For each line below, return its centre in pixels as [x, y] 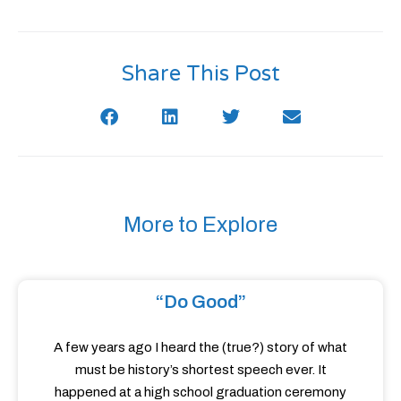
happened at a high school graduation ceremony [200, 392]
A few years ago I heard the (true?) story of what [200, 347]
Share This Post [200, 73]
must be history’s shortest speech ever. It [200, 369]
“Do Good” [200, 301]
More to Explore [200, 224]
